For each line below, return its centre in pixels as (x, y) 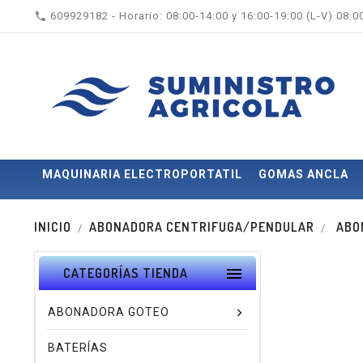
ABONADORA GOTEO (109, 312)
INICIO (53, 227)
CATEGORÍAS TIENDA (126, 273)
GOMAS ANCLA (303, 174)
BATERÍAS (78, 348)
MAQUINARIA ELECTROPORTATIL (142, 174)
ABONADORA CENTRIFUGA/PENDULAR (202, 227)
